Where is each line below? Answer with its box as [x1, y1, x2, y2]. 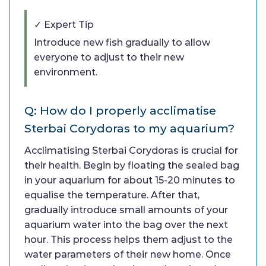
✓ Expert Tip [34, 18, 94, 30]
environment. [34, 66, 97, 78]
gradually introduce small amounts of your [24, 204, 228, 216]
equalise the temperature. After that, [24, 189, 199, 201]
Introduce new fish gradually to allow [34, 36, 210, 48]
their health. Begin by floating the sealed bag [24, 159, 239, 171]
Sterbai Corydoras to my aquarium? [24, 121, 235, 135]
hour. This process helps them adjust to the [24, 233, 233, 245]
